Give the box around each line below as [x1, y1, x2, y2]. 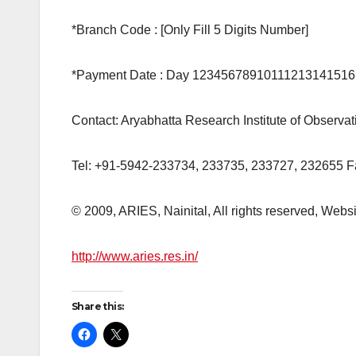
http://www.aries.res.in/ [72, 250, 198, 264]
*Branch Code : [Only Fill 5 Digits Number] [72, 23, 308, 37]
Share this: [72, 300, 124, 313]
